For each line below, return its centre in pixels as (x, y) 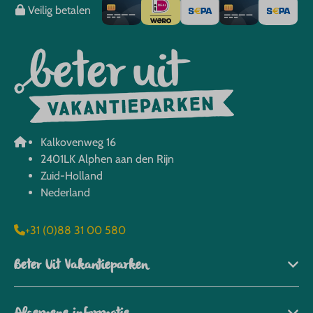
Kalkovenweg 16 (78, 142)
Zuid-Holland (72, 175)
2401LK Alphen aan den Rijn (107, 159)
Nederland (65, 192)
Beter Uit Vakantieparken (81, 266)
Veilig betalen (58, 10)
